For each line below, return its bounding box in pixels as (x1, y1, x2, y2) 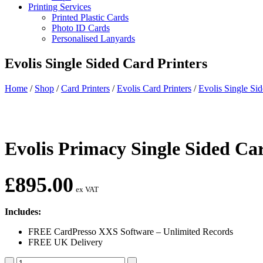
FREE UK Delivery (28, 237, 103, 247)
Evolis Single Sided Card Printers (5, 55, 207, 71)
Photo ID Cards (52, 23, 110, 33)
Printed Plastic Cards (52, 12, 129, 22)
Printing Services (28, 2, 91, 12)
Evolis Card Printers (117, 83, 191, 93)
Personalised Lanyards (52, 33, 135, 43)
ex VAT (76, 184, 99, 194)
